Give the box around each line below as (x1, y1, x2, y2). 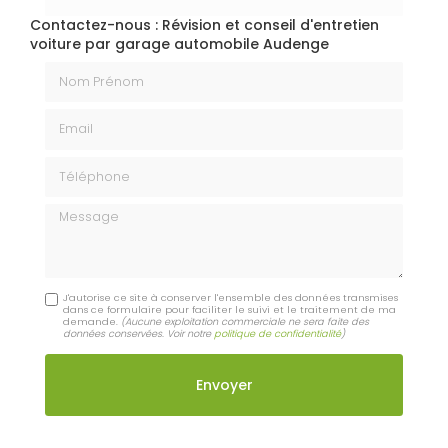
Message (44, 201, 110, 222)
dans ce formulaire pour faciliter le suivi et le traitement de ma (63, 302, 397, 316)
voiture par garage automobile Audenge (30, 33, 329, 54)
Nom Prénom (44, 60, 138, 81)
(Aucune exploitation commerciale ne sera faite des (121, 314, 370, 328)
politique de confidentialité (214, 326, 342, 340)
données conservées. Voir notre (63, 326, 215, 340)
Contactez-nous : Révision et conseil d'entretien (30, 14, 379, 35)
